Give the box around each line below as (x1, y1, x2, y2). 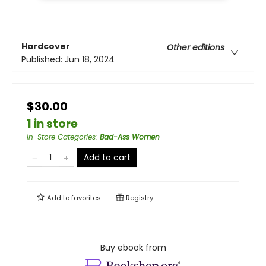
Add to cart (84, 151, 131, 164)
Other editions (167, 42, 224, 54)
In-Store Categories (27, 132, 96, 142)
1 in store (27, 116, 78, 132)
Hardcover (21, 40, 70, 53)
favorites (71, 193, 101, 203)
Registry (124, 193, 153, 203)
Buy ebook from (100, 242, 166, 254)
